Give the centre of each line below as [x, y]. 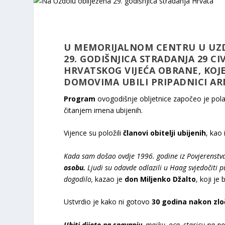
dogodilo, [79, 179]
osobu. [75, 167]
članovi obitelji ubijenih [165, 133]
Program [80, 98]
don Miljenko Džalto [160, 179]
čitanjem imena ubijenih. [103, 110]
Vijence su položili [94, 133]
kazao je [109, 179]
